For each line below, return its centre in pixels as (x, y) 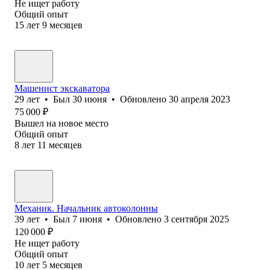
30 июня (89, 99)
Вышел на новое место (61, 123)
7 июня (87, 219)
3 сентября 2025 (196, 219)
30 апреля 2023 (199, 99)
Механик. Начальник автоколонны (86, 208)
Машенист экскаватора (62, 88)
